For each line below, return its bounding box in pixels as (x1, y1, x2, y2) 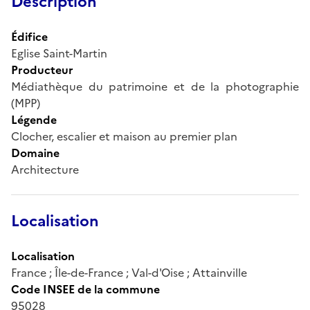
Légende (11, 111, 57, 128)
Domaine (11, 144, 60, 161)
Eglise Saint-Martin (11, 44, 107, 62)
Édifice (11, 28, 48, 45)
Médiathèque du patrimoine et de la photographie (11, 77, 299, 95)
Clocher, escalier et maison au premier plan (11, 127, 237, 145)
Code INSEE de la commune (11, 280, 160, 298)
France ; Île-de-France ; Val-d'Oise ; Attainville (11, 264, 247, 281)
